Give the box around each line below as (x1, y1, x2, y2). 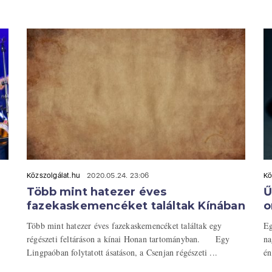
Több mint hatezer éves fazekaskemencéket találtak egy (27, 220, 222, 232)
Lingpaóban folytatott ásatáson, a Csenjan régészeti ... (27, 246, 218, 259)
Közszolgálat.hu (27, 171, 80, 180)
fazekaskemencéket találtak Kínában (27, 199, 245, 213)
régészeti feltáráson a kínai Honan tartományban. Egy (27, 233, 230, 245)
